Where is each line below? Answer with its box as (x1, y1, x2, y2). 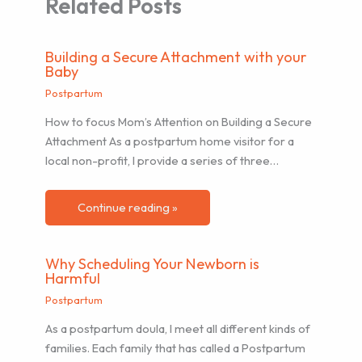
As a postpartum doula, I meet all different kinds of (45, 321, 311, 337)
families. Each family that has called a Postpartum (45, 340, 306, 356)
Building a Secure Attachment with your (45, 48, 307, 67)
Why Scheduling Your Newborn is (45, 255, 260, 274)
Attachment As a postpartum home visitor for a (45, 133, 295, 149)
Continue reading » (78, 199, 179, 215)
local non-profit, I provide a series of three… (45, 153, 280, 169)
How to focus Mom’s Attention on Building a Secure (45, 114, 313, 130)
